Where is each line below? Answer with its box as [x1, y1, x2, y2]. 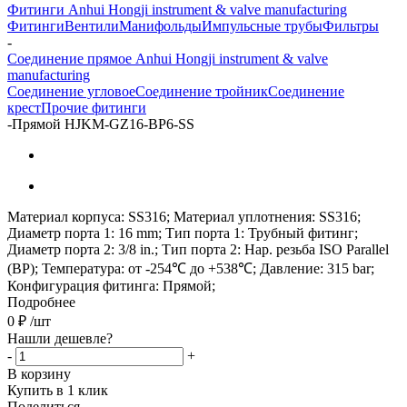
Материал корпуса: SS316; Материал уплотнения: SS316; [7, 208, 361, 224]
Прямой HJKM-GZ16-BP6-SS [12, 115, 194, 132]
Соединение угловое [7, 83, 135, 99]
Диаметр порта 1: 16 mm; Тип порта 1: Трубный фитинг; [7, 224, 358, 241]
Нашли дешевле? [7, 330, 113, 346]
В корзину [7, 365, 71, 382]
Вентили [65, 17, 119, 34]
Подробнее [7, 293, 75, 310]
